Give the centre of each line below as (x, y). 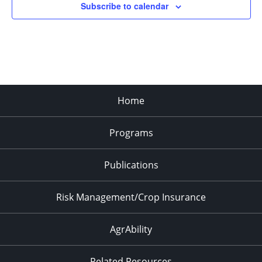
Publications (131, 165)
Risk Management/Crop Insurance (131, 197)
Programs (131, 133)
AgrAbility (131, 230)
